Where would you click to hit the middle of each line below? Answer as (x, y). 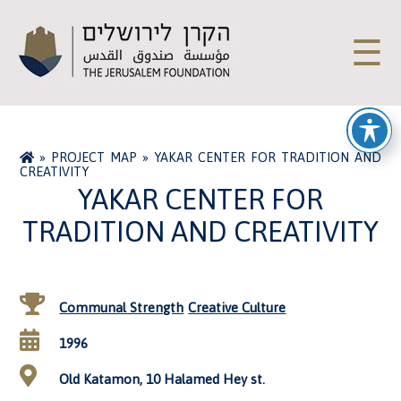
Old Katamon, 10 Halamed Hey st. (161, 379)
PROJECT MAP (94, 158)
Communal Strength (122, 307)
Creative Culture (237, 307)
